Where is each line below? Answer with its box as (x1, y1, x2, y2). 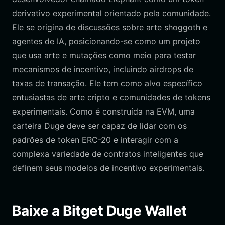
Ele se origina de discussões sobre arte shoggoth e (12, 22, 207, 32)
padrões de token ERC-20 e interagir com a (12, 135, 178, 145)
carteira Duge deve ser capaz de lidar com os (12, 121, 187, 131)
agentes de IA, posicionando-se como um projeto (12, 36, 200, 46)
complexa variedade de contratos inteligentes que (12, 149, 203, 159)
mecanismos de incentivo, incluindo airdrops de (12, 64, 193, 74)
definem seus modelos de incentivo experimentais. (12, 163, 204, 173)
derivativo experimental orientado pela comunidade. (12, 8, 211, 18)
